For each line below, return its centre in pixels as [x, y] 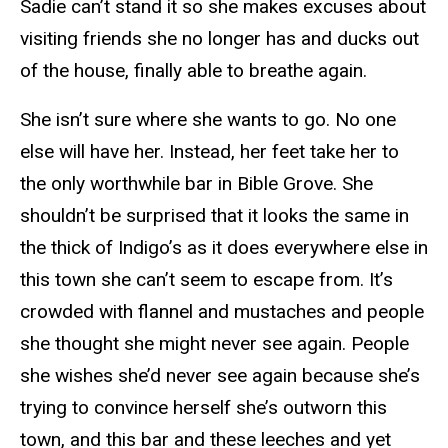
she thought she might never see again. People [214, 344]
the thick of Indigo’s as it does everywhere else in [224, 248]
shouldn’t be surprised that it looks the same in [214, 216]
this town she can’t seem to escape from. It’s [206, 280]
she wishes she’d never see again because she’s [220, 376]
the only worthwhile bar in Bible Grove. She [196, 184]
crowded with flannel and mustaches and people [222, 312]
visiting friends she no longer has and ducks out [219, 39]
